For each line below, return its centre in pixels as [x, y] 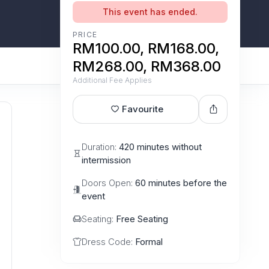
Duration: [100, 147]
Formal [149, 241]
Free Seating [142, 219]
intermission [106, 160]
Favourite [143, 109]
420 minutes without [160, 147]
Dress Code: [108, 241]
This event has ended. [150, 11]
